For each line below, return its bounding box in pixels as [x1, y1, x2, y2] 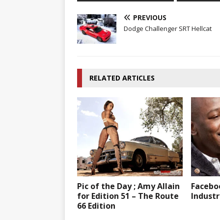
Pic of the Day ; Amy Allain [77, 180, 180, 192]
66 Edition [77, 200, 115, 211]
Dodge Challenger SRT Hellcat [124, 24, 212, 33]
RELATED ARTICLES [89, 73, 155, 82]
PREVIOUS [133, 12, 166, 22]
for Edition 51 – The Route [77, 190, 179, 201]
